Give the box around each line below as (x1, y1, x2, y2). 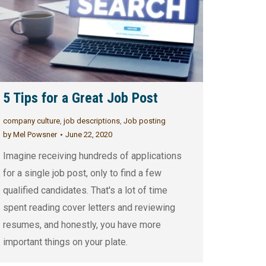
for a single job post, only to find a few (2, 167, 161, 179)
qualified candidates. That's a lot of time (2, 185, 167, 197)
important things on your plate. (2, 236, 128, 248)
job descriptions (63, 116, 120, 126)
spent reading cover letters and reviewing (2, 202, 175, 214)
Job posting (123, 116, 166, 126)
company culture (2, 116, 60, 126)
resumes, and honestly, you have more (2, 219, 161, 231)
